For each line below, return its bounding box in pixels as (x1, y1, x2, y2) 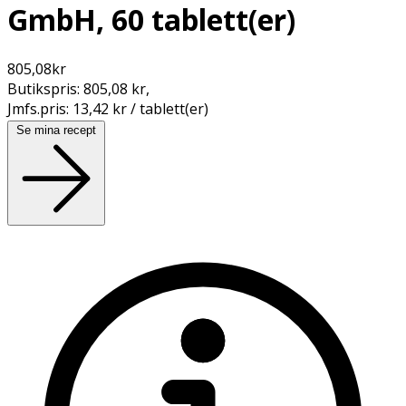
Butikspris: (7, 78, 83, 99)
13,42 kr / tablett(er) (72, 98, 208, 119)
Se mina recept (16, 122, 96, 137)
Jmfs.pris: (7, 98, 72, 119)
